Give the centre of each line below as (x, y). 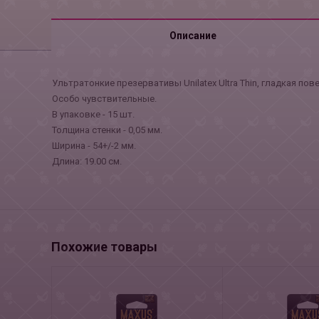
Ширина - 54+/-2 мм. (94, 146)
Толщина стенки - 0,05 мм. (107, 130)
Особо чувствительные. (104, 99)
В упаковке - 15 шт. (93, 114)
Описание (193, 35)
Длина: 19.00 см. (87, 161)
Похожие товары (104, 247)
